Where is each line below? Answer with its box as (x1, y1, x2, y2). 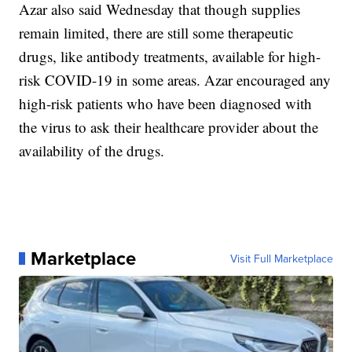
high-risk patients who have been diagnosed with (19, 93, 313, 114)
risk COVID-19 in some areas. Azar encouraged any (19, 70, 332, 90)
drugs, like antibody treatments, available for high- (19, 46, 321, 67)
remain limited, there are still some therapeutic (19, 23, 294, 43)
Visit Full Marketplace (229, 251, 333, 267)
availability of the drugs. (19, 141, 165, 161)
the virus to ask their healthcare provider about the (19, 117, 319, 137)
